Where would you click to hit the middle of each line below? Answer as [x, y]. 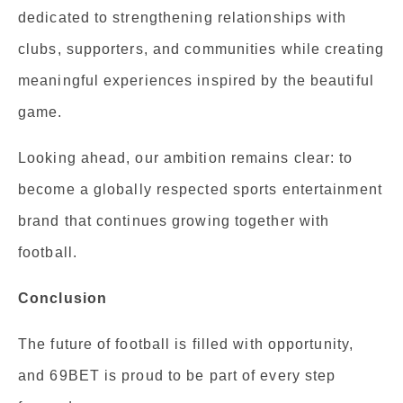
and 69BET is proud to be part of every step [177, 375]
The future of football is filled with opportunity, [186, 344]
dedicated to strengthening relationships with [183, 17]
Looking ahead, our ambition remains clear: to [186, 157]
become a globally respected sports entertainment [200, 189]
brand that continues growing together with [174, 220]
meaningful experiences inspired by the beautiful [196, 80]
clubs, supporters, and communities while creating [201, 49]
